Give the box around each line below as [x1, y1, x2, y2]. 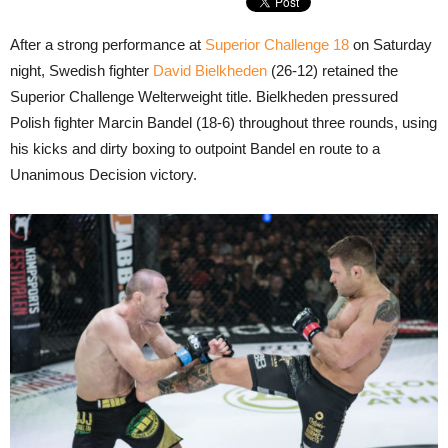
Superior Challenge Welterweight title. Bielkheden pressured [10, 88, 398, 105]
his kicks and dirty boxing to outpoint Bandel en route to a [10, 140, 380, 157]
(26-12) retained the [267, 62, 398, 79]
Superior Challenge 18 [205, 36, 349, 53]
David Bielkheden [153, 62, 267, 79]
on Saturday [349, 36, 432, 53]
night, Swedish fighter [10, 62, 153, 79]
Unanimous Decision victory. [10, 166, 197, 183]
